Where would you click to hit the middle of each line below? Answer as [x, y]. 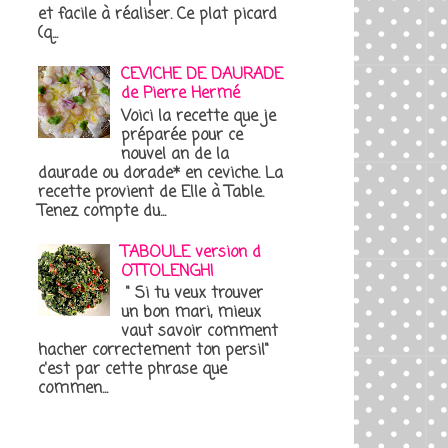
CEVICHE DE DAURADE [202, 75]
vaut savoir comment [200, 332]
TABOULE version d [191, 252]
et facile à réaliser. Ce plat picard [157, 15]
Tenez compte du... [102, 211]
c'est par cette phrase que [132, 370]
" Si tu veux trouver [192, 294]
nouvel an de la [175, 154]
